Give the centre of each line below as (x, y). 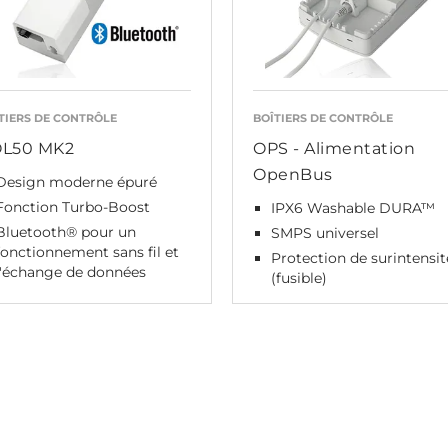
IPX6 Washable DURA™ (353, 208)
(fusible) (299, 278)
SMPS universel (325, 233)
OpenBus (293, 174)
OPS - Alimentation (334, 148)
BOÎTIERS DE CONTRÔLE (323, 118)
